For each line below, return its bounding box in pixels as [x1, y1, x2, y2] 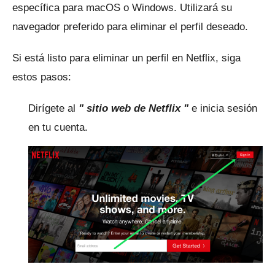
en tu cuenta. [28, 122, 88, 134]
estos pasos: [12, 71, 71, 83]
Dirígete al [28, 103, 79, 115]
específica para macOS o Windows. [12, 2, 180, 14]
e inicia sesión [188, 103, 257, 115]
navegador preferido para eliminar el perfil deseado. [12, 21, 248, 33]
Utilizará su [180, 2, 232, 14]
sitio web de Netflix [87, 103, 180, 115]
